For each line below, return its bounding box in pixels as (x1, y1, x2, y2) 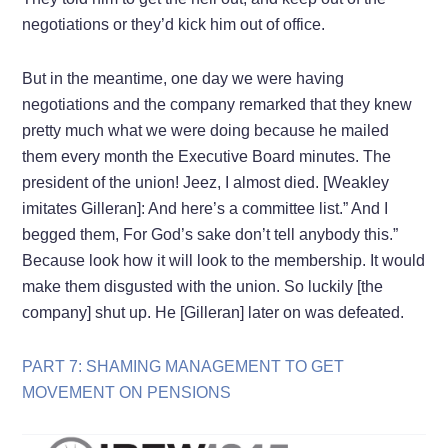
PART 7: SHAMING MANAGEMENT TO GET (22, 357, 345, 375)
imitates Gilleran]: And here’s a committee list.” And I (22, 199, 389, 217)
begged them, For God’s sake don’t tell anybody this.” (22, 225, 399, 243)
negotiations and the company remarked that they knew (22, 95, 413, 113)
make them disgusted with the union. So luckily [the (22, 277, 384, 295)
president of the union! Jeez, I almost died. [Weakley (22, 173, 390, 191)
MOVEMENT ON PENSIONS (22, 383, 232, 401)
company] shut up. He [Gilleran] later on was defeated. (22, 303, 405, 321)
